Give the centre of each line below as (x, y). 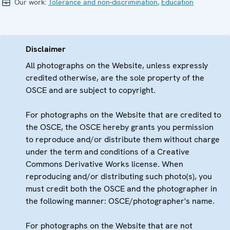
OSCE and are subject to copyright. (91, 90)
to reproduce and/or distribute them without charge (123, 139)
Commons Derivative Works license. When (104, 164)
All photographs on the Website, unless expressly (117, 65)
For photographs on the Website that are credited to (123, 114)
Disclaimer (46, 49)
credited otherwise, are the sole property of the (115, 78)
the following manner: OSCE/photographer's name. (120, 201)
